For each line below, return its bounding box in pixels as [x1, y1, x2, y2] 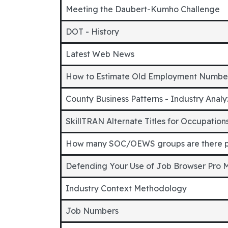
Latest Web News [66, 49, 134, 59]
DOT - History [66, 26, 119, 37]
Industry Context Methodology [66, 183, 187, 193]
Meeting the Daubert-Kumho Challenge [66, 4, 220, 14]
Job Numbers [66, 206, 119, 216]
